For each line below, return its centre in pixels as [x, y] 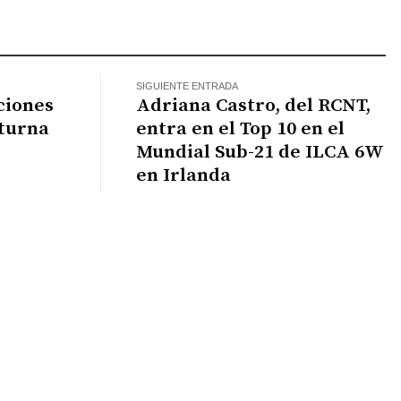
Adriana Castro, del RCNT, [254, 106]
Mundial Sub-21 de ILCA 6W [260, 153]
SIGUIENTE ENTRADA [188, 86]
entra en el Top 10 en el [241, 129]
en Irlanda [184, 176]
